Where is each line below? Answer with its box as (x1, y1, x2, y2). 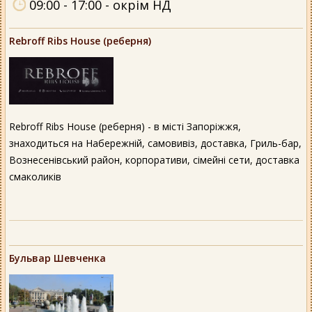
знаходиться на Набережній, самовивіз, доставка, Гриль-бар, (9, 136, 302, 150)
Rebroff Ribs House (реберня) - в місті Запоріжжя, (9, 120, 241, 134)
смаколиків (9, 170, 61, 184)
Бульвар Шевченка (9, 251, 106, 265)
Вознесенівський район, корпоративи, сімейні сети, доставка (9, 153, 299, 167)
